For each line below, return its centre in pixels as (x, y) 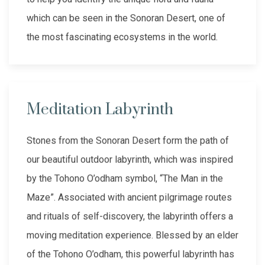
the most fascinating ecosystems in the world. (122, 37)
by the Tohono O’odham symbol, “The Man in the (125, 179)
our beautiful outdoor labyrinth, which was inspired (130, 160)
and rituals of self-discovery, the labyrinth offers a (130, 216)
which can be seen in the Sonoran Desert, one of (126, 18)
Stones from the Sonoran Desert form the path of (128, 141)
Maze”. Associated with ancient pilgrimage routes (129, 198)
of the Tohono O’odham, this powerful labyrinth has (130, 254)
